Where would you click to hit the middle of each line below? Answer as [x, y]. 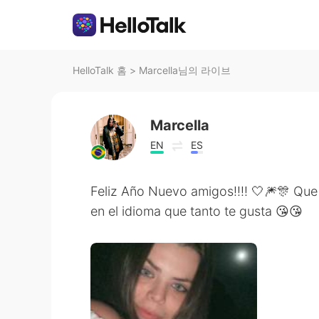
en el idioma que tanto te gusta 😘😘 [197, 211]
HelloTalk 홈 [100, 70]
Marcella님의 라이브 [185, 70]
